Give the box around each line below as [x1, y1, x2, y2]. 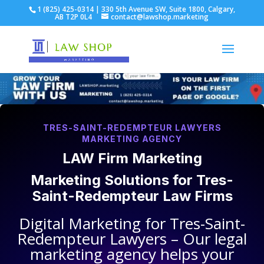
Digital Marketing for [19, 213, 170, 235]
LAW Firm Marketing [62, 150, 202, 167]
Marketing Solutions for [31, 171, 196, 189]
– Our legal [167, 228, 247, 250]
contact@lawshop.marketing [111, 12, 209, 22]
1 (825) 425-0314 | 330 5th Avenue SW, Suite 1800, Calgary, [37, 4, 235, 14]
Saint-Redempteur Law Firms [31, 187, 233, 205]
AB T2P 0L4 [55, 12, 93, 22]
